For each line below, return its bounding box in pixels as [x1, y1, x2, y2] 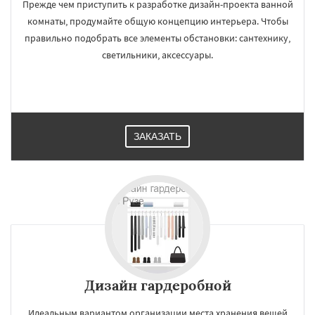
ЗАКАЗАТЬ [134, 131, 181, 142]
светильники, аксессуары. [102, 49, 213, 61]
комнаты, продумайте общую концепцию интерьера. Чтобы [27, 15, 288, 27]
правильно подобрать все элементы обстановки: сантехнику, [25, 32, 290, 44]
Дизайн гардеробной [84, 276, 231, 294]
